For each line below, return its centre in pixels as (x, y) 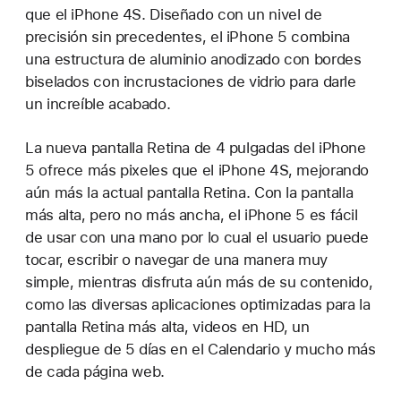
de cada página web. (95, 372)
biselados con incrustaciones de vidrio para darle (191, 82)
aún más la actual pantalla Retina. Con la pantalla (189, 193)
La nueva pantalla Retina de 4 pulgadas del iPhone (196, 148)
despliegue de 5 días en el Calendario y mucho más (200, 350)
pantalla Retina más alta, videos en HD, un (167, 327)
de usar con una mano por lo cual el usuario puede (197, 238)
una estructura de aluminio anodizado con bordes (193, 60)
